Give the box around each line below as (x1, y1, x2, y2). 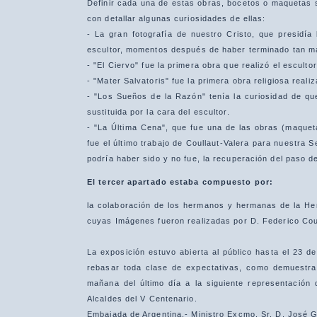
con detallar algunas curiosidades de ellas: (87, 14, 266, 23)
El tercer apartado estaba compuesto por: (87, 178, 273, 186)
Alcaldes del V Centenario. (87, 294, 197, 303)
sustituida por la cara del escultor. (87, 108, 230, 116)
